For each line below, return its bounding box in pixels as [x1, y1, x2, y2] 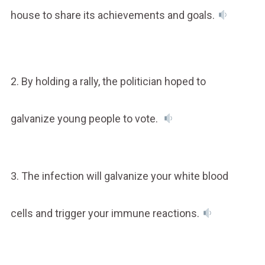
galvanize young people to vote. [10, 112, 163, 125]
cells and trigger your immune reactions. [10, 206, 202, 219]
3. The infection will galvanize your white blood [10, 169, 228, 182]
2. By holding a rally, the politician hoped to [10, 75, 206, 88]
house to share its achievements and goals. [10, 8, 217, 21]
